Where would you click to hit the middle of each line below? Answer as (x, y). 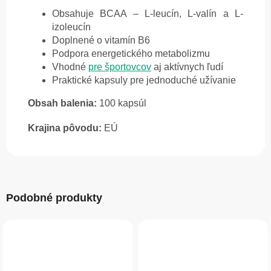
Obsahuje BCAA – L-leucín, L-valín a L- (148, 14)
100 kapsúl (123, 103)
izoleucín (71, 27)
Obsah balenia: (62, 103)
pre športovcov (120, 67)
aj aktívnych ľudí (187, 67)
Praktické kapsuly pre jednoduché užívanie (144, 80)
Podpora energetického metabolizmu (131, 54)
